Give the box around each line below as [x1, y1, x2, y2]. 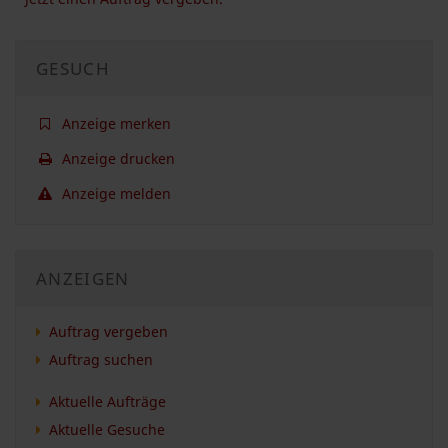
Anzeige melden [57, 183, 171, 203]
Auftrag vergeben [48, 321, 168, 341]
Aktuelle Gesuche [48, 419, 165, 439]
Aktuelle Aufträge [48, 391, 166, 411]
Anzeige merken [57, 113, 171, 133]
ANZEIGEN [36, 266, 130, 290]
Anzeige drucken [57, 148, 175, 168]
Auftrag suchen [48, 349, 153, 369]
